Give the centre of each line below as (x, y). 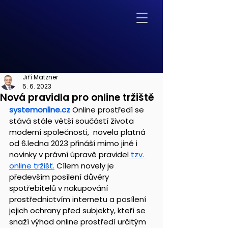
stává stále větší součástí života (73, 121)
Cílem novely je (85, 166)
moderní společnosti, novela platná (78, 132)
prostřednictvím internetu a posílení (79, 199)
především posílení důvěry (60, 177)
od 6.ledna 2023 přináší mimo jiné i (74, 143)
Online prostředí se (109, 110)
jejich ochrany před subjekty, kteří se (78, 210)
